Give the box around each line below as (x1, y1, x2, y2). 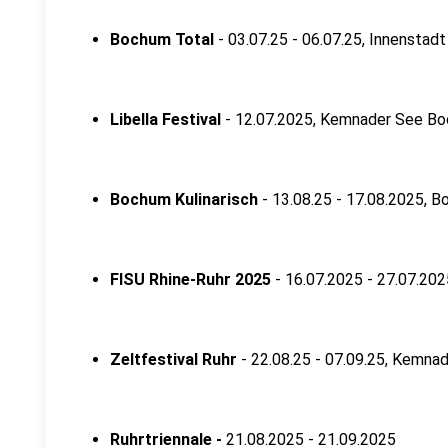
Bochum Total (110, 30, 218, 49)
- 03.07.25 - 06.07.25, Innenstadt (218, 30, 446, 49)
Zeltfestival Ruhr (110, 350, 237, 369)
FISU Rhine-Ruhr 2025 (110, 270, 271, 289)
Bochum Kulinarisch (110, 190, 258, 209)
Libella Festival (110, 110, 221, 129)
